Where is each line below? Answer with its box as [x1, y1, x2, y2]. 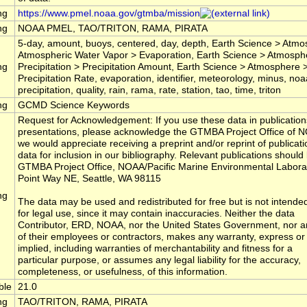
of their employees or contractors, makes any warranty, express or [18, 232, 305, 243]
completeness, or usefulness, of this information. [18, 267, 228, 278]
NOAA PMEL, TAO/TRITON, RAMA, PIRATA [18, 23, 208, 34]
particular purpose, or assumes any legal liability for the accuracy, [18, 255, 301, 266]
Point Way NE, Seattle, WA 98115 [18, 173, 161, 184]
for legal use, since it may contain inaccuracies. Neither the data [18, 208, 295, 219]
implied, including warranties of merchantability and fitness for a [18, 243, 293, 254]
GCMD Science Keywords [18, 100, 130, 111]
